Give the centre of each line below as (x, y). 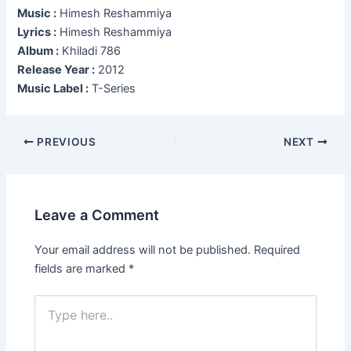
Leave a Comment (97, 214)
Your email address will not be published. (143, 250)
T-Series (112, 89)
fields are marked (82, 268)
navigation (33, 160)
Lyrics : (37, 33)
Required (277, 250)
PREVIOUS (65, 142)
